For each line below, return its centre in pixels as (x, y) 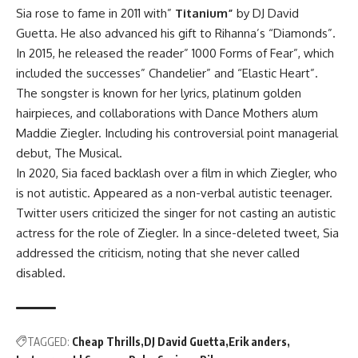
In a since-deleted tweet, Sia (261, 233)
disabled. (41, 272)
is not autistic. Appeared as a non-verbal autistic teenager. (174, 193)
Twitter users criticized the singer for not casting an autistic (176, 213)
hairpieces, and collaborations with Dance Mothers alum (167, 113)
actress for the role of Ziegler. (99, 233)
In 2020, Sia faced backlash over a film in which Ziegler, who (177, 173)
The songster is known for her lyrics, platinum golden (159, 93)
